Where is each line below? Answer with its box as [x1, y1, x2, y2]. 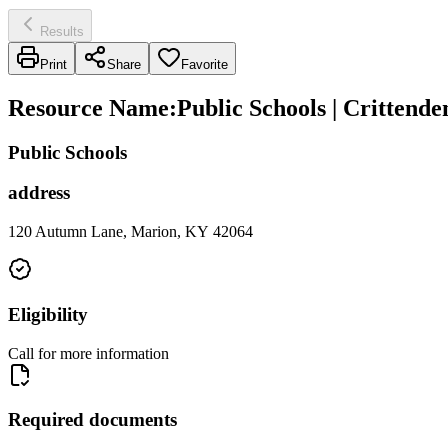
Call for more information [8, 344, 169, 362]
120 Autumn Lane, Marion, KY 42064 [8, 223, 253, 241]
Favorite [181, 56, 228, 72]
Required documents [8, 409, 177, 431]
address [8, 182, 70, 204]
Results [40, 23, 84, 39]
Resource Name [8, 94, 169, 121]
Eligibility [8, 303, 88, 325]
